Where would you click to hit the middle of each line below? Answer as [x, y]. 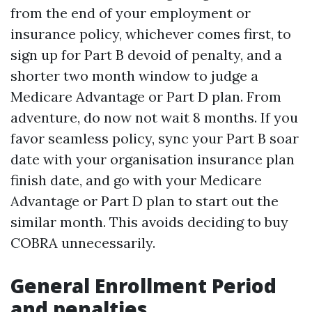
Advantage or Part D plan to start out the [145, 201]
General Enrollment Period [143, 286]
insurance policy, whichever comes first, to [151, 34]
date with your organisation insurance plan [153, 159]
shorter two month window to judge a [134, 76]
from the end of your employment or [131, 13]
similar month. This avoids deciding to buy [149, 222]
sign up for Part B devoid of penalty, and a [146, 55]
